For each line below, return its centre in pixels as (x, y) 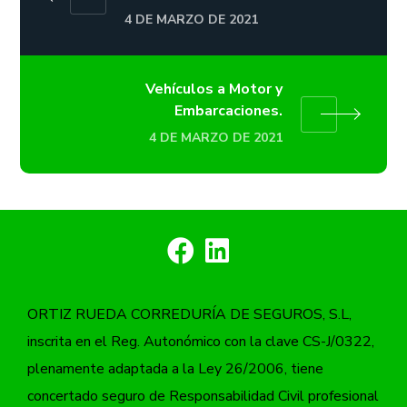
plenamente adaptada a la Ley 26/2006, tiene (175, 369)
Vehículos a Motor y (213, 89)
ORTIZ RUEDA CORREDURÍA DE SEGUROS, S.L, (189, 314)
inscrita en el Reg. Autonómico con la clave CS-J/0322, (201, 342)
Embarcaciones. (228, 110)
